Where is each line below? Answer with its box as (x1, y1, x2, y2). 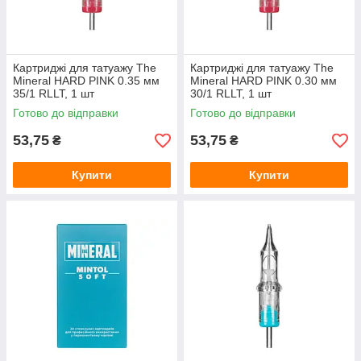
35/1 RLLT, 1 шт (13, 87, 94, 101)
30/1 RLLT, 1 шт (190, 87, 272, 101)
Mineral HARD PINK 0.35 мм (13, 74, 160, 88)
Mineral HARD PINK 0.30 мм (190, 74, 337, 88)
